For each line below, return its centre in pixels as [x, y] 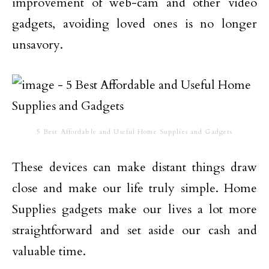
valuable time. [49, 251]
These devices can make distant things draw [134, 167]
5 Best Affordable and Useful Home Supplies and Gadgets [134, 132]
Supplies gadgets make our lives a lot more [134, 209]
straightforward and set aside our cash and [134, 230]
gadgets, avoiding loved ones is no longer [134, 24]
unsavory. [38, 45]
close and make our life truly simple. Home [134, 188]
